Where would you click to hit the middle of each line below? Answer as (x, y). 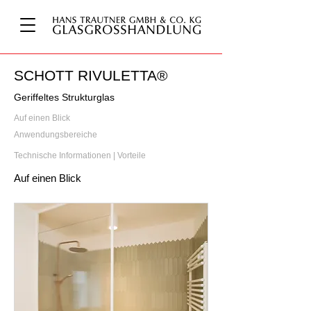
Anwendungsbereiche (56, 134)
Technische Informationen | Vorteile (80, 155)
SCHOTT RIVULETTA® (91, 75)
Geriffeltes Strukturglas (64, 97)
